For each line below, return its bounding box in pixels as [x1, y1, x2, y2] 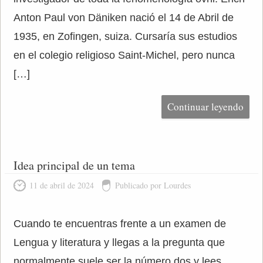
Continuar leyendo [167, 100, 244, 113]
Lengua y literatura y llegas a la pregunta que [13, 237, 225, 248]
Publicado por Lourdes [114, 180, 191, 191]
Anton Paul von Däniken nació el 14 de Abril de [13, 12, 234, 23]
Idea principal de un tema [13, 157, 135, 173]
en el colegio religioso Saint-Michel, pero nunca [13, 49, 235, 61]
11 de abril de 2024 [29, 180, 94, 191]
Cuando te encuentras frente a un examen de [13, 218, 226, 230]
